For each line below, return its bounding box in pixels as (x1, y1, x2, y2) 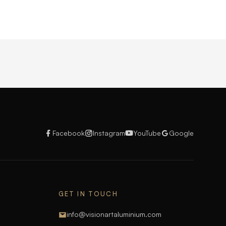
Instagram (93, 129, 125, 137)
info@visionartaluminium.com (66, 210, 161, 218)
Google (169, 129, 194, 137)
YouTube (133, 129, 161, 137)
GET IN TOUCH (58, 190, 119, 198)
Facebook (52, 129, 85, 137)
